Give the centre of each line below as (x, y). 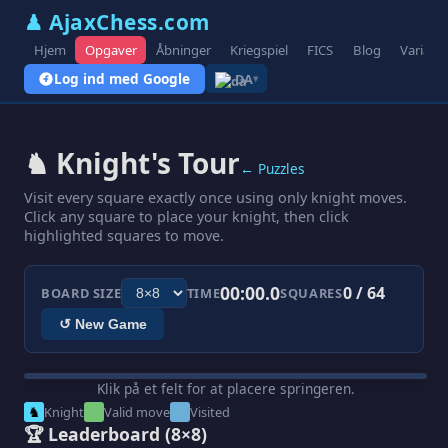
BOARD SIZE (81, 292)
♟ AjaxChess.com (117, 22)
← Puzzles (272, 168)
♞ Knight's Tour (132, 162)
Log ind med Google (122, 79)
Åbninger (183, 49)
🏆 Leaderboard (94, 433)
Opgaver (110, 49)
